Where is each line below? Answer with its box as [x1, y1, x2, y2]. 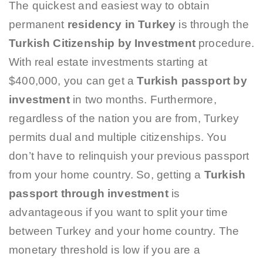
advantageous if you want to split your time [9, 205, 228, 218]
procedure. [198, 36, 254, 49]
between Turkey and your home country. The [9, 224, 240, 237]
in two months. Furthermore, [69, 93, 217, 106]
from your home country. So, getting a [9, 168, 204, 181]
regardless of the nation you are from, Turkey [9, 112, 240, 124]
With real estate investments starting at [9, 55, 208, 68]
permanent [9, 18, 68, 31]
